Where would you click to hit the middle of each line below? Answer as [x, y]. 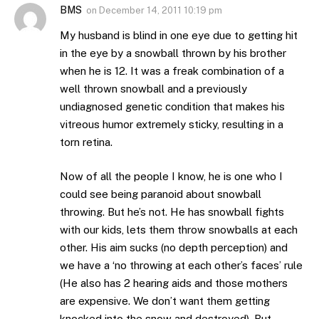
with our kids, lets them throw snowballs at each [179, 229]
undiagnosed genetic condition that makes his [172, 107]
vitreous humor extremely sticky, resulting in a [172, 125]
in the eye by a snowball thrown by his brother [173, 53]
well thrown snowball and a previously [153, 89]
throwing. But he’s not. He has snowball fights [172, 211]
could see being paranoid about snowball [161, 194]
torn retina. [86, 142]
